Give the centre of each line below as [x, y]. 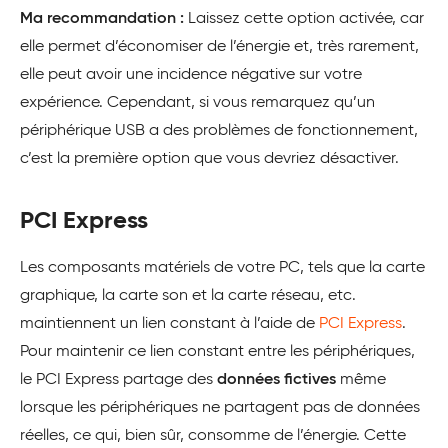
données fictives [276, 379]
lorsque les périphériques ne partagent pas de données [220, 407]
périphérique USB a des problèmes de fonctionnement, [219, 130]
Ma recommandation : [102, 18]
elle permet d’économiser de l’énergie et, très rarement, [219, 46]
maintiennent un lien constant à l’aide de [169, 323]
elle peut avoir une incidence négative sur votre [191, 74]
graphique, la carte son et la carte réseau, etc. [188, 295]
